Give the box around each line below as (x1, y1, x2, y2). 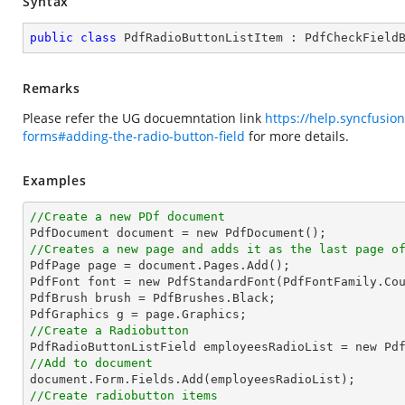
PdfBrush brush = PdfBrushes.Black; (30, 291, 276, 305)
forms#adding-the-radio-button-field (23, 127, 245, 145)
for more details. (245, 127, 349, 145)
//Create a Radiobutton (30, 324, 189, 337)
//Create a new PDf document (30, 210, 225, 223)
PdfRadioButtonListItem (124, 31, 283, 44)
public (30, 31, 73, 44)
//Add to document (30, 356, 153, 370)
